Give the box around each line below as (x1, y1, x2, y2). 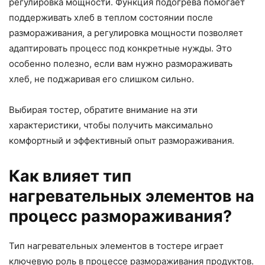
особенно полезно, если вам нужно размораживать (9, 58, 232, 70)
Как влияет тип (9, 166, 131, 186)
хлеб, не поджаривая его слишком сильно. (9, 73, 194, 85)
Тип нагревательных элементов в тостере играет (9, 240, 224, 252)
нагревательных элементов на (9, 186, 254, 206)
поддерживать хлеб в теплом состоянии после (9, 12, 213, 24)
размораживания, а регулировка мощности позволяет (9, 27, 243, 39)
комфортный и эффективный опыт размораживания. (9, 135, 234, 147)
